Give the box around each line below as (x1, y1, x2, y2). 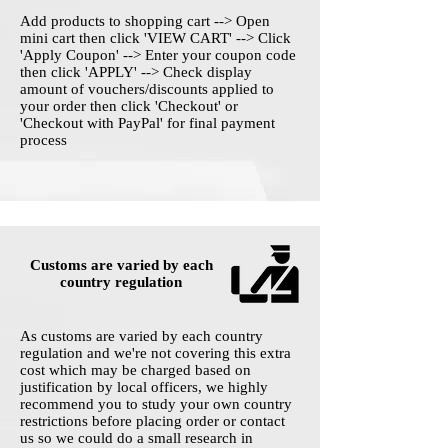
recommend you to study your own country (20, 396, 292, 413)
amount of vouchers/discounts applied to (20, 81, 274, 98)
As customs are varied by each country (20, 328, 263, 345)
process (20, 132, 67, 149)
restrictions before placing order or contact (20, 413, 285, 430)
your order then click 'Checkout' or (20, 98, 238, 115)
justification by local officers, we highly (20, 379, 268, 396)
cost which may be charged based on (20, 362, 251, 379)
